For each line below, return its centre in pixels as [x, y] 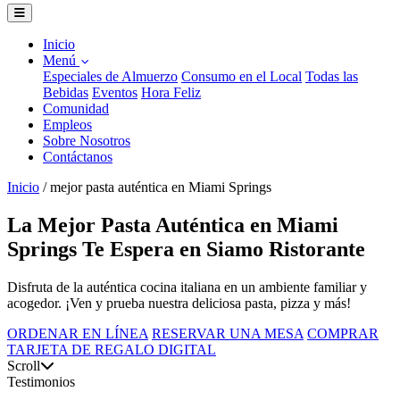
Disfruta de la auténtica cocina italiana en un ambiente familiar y [187, 287]
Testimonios [41, 381]
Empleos [67, 125]
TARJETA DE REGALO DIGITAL [112, 349]
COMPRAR [343, 333]
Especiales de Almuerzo [110, 76]
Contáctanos [78, 157]
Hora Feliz [171, 92]
